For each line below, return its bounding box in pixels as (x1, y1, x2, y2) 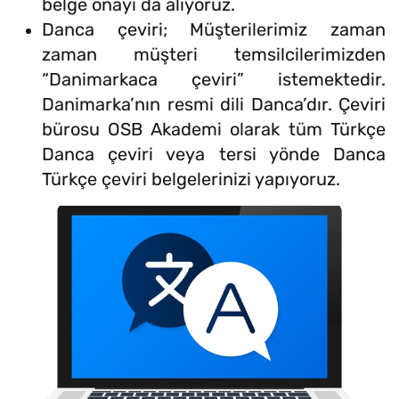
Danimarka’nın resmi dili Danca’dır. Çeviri (42, 94, 386, 116)
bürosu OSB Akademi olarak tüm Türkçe (42, 118, 386, 141)
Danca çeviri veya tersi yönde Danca (42, 143, 386, 166)
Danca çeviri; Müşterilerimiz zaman (42, 19, 386, 41)
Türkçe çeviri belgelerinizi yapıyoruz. (42, 168, 340, 191)
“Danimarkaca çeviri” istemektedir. (42, 69, 386, 91)
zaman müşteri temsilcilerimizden (42, 44, 386, 66)
